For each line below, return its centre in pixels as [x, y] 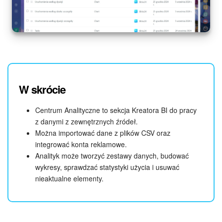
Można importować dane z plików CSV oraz [103, 133]
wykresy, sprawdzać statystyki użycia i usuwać [107, 167]
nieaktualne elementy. [69, 179]
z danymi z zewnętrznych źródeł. [86, 122]
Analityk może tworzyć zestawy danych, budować [112, 156]
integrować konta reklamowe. [81, 144]
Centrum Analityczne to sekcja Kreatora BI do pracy [116, 110]
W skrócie [42, 89]
